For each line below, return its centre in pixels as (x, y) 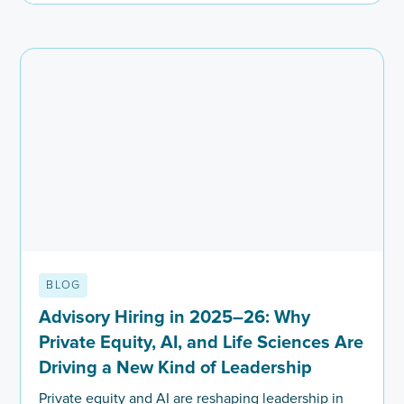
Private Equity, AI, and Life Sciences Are (202, 343)
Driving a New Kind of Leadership (176, 368)
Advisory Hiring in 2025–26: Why (175, 318)
